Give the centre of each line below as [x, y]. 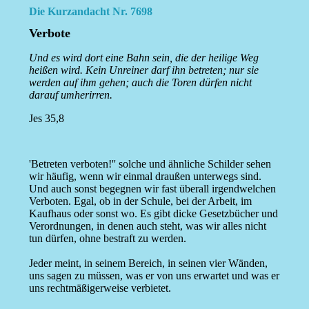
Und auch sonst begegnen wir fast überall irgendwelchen [152, 189]
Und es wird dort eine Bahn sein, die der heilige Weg [143, 58]
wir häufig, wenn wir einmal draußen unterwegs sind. [145, 177]
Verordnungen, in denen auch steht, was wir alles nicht [147, 226]
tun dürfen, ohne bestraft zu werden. [107, 239]
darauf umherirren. [70, 95]
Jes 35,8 [46, 119]
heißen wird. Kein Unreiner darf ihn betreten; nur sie [143, 70]
